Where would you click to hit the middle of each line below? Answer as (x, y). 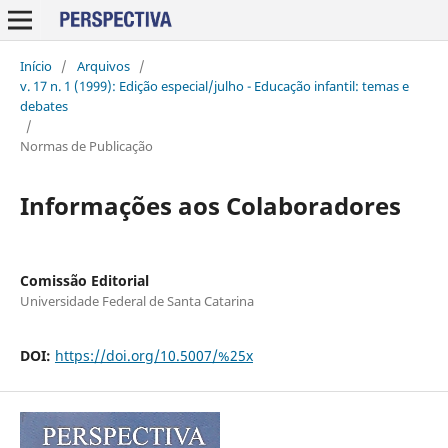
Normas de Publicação (86, 145)
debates (43, 105)
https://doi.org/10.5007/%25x (153, 355)
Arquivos (103, 65)
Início (35, 65)
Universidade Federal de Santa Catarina (136, 300)
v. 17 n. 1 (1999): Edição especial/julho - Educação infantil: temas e (214, 85)
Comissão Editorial (84, 280)
